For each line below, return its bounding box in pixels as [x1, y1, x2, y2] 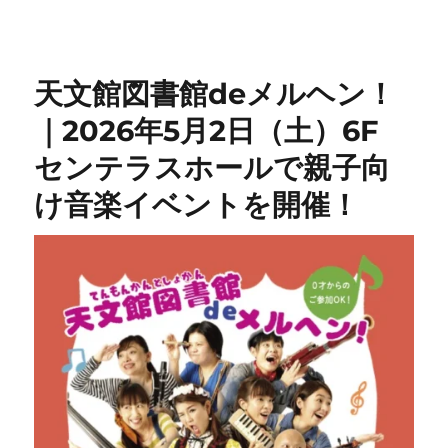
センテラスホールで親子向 [34, 150, 391, 186]
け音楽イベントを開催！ [34, 187, 360, 223]
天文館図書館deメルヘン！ [34, 76, 396, 112]
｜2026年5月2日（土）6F [34, 113, 379, 149]
